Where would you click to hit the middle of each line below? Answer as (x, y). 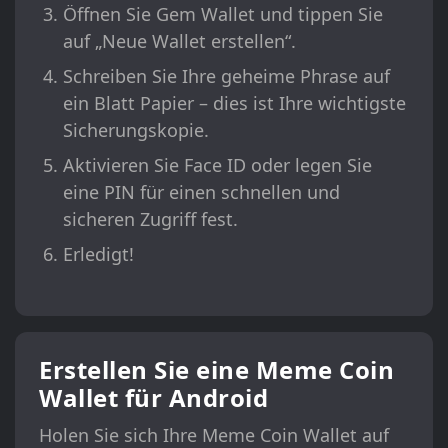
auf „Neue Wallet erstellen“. (179, 41)
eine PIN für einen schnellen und (201, 192)
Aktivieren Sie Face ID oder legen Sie (217, 165)
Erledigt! (98, 254)
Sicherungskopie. (136, 130)
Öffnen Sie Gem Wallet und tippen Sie (223, 14)
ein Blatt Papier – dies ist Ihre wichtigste (234, 103)
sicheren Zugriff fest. (150, 219)
